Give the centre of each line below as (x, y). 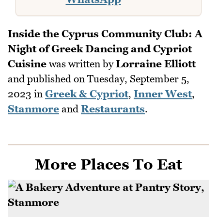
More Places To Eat (108, 164)
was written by (81, 64)
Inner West (163, 94)
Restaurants (113, 109)
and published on (47, 79)
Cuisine (27, 64)
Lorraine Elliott (156, 64)
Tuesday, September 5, (138, 79)
